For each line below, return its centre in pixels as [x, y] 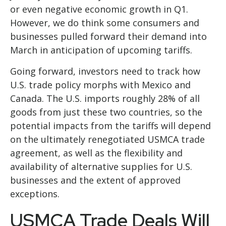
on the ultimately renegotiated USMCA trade [107, 139]
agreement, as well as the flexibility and [96, 153]
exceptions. [35, 194]
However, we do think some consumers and [105, 23]
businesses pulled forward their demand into [108, 37]
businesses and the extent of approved [95, 180]
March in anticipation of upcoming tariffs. [101, 50]
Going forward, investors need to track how [105, 71]
